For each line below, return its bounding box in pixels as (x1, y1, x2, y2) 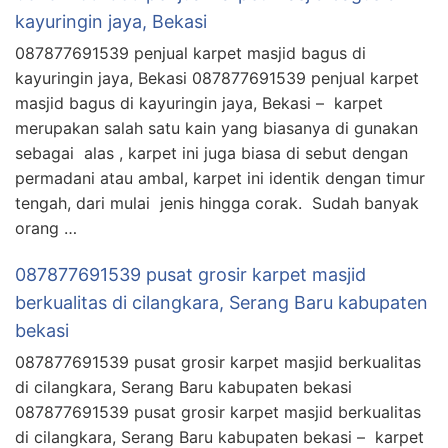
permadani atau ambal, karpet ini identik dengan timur (15, 167, 425, 188)
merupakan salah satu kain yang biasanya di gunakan (15, 117, 418, 138)
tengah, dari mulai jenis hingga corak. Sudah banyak (15, 192, 419, 213)
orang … (15, 217, 77, 238)
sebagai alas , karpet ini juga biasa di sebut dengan (15, 142, 408, 163)
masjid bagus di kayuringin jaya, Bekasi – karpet (15, 92, 383, 113)
